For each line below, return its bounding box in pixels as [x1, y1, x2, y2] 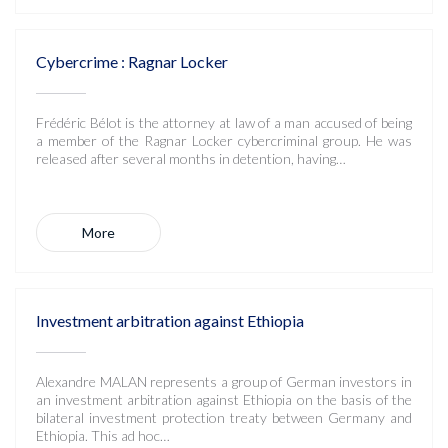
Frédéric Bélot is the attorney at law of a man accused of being [36, 114, 412, 131]
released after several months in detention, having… [36, 150, 346, 167]
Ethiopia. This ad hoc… [36, 427, 170, 444]
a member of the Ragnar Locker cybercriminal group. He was [36, 132, 412, 149]
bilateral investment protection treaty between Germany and [36, 409, 412, 426]
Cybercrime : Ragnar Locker [36, 52, 228, 71]
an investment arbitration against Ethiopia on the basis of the [36, 391, 412, 408]
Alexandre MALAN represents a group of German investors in [36, 373, 412, 390]
